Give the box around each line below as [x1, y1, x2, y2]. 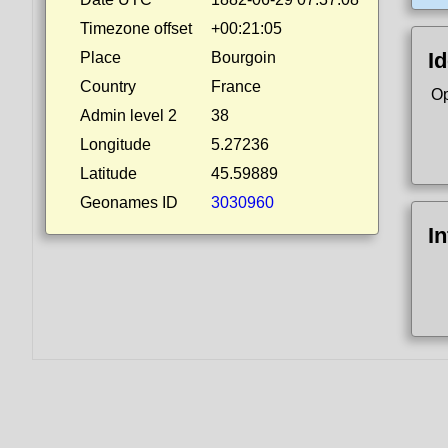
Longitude [80, 136, 151, 153]
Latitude [80, 165, 137, 182]
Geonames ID [80, 194, 178, 211]
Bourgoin [211, 49, 276, 66]
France [211, 78, 261, 95]
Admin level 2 [80, 107, 177, 124]
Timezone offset [80, 20, 192, 37]
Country [80, 78, 136, 95]
